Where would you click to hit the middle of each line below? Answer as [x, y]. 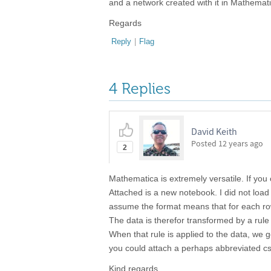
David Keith [214, 131]
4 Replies [140, 89]
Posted [205, 143]
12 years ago [241, 143]
